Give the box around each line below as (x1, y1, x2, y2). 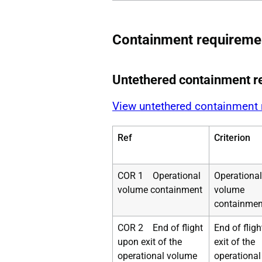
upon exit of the (118, 236, 182, 247)
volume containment (118, 184, 202, 195)
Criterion (214, 132, 250, 143)
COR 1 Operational (118, 170, 201, 181)
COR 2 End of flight (118, 222, 203, 233)
